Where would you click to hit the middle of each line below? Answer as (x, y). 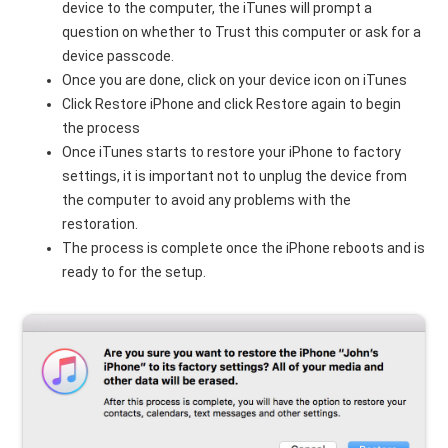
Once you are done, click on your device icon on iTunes (235, 79)
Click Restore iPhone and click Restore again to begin (232, 103)
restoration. (100, 223)
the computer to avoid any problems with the (207, 199)
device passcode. (118, 55)
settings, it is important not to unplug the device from (235, 175)
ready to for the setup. (134, 271)
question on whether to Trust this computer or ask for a (242, 31)
